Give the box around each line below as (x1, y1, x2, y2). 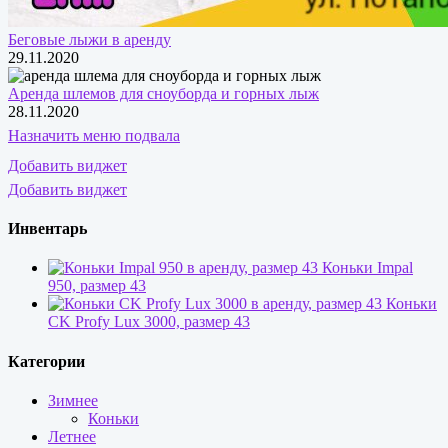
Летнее (48, 427, 96, 445)
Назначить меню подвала (8, 126, 180, 144)
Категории (8, 352, 85, 370)
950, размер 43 (48, 277, 146, 295)
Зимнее (48, 391, 98, 409)
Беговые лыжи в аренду (8, 30, 171, 48)
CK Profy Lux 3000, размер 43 (48, 313, 250, 331)
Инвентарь (8, 220, 87, 238)
